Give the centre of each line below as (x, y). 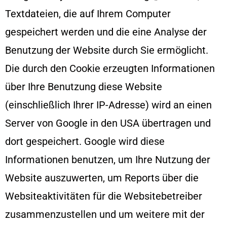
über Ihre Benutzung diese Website (84, 86)
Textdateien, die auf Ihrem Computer (88, 13)
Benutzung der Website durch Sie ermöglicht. (107, 50)
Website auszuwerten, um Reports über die (102, 178)
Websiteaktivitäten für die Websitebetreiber (104, 196)
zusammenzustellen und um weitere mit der (105, 214)
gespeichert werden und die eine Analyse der (106, 32)
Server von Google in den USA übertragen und (108, 123)
